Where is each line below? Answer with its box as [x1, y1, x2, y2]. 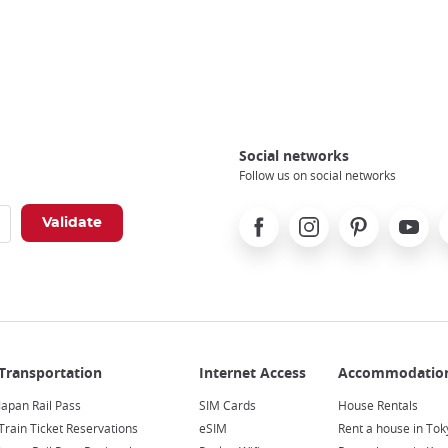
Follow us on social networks [239, 167, 396, 184]
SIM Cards [198, 397, 256, 414]
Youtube [389, 208, 445, 228]
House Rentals [338, 397, 418, 414]
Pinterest [339, 208, 399, 228]
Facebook [239, 208, 301, 228]
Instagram [289, 208, 357, 228]
